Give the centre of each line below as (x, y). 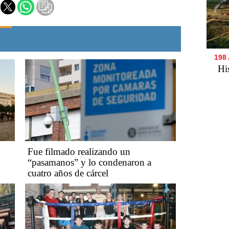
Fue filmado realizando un (79, 151)
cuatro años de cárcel (68, 173)
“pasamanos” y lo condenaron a (89, 162)
